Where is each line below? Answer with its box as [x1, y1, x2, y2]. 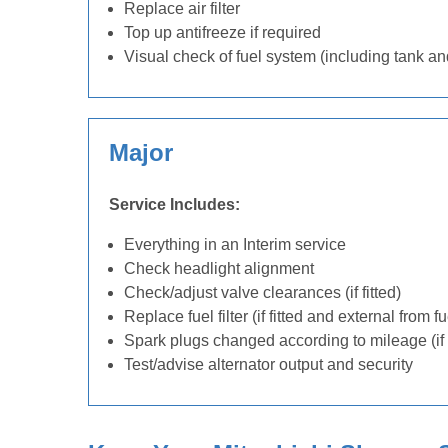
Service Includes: [109, 196, 240, 213]
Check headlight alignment [124, 260, 314, 277]
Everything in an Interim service [124, 236, 346, 253]
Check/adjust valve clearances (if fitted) [124, 284, 401, 301]
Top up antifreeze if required [124, 24, 321, 41]
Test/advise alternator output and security [124, 356, 413, 373]
